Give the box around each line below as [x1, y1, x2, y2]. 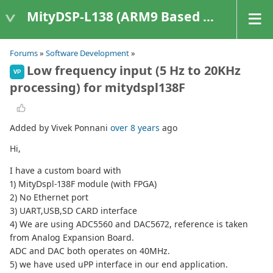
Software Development [46, 48, 129, 58]
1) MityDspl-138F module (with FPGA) [10, 178, 157, 190]
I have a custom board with [10, 165, 121, 177]
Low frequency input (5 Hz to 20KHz [27, 62, 241, 79]
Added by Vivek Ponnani [10, 122, 110, 134]
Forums [10, 48, 38, 58]
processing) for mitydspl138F [10, 79, 185, 96]
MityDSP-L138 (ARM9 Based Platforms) [27, 7, 203, 25]
